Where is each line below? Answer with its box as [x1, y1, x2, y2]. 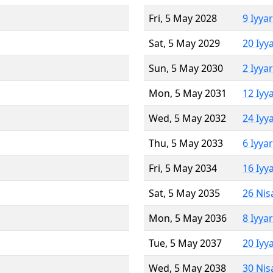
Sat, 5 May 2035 [149, 186, 220, 200]
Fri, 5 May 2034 [149, 161, 217, 175]
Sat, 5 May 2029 [149, 36, 220, 50]
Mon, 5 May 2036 [149, 211, 227, 225]
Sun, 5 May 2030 [149, 61, 223, 75]
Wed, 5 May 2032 [149, 111, 226, 125]
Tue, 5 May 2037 [149, 236, 222, 250]
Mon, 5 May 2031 [149, 86, 227, 100]
